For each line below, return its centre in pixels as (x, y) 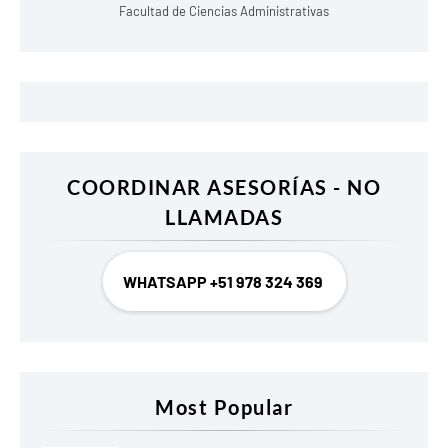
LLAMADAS (224, 216)
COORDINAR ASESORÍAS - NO (224, 186)
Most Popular (224, 406)
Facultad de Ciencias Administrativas (224, 10)
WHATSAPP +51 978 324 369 (224, 281)
